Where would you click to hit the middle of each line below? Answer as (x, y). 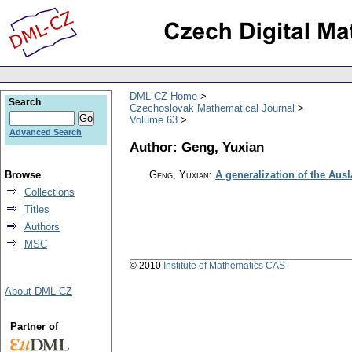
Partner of (34, 326)
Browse (23, 175)
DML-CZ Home (163, 96)
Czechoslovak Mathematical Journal (212, 108)
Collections (49, 192)
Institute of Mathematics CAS (224, 266)
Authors (42, 227)
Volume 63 (154, 119)
